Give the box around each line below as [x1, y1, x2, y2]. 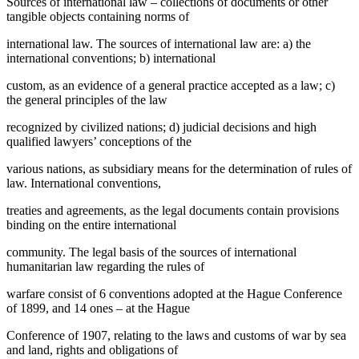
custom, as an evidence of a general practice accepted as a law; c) [6, 78, 335, 92]
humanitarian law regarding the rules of [6, 259, 204, 273]
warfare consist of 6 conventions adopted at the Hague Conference [6, 286, 342, 301]
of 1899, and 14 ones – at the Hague [6, 301, 190, 315]
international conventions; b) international [6, 50, 216, 65]
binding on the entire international [6, 217, 176, 232]
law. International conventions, [6, 175, 161, 190]
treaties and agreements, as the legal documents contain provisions [6, 203, 339, 217]
